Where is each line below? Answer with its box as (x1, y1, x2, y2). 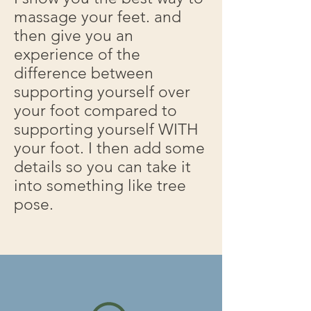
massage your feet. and (14, 8, 181, 26)
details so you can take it (14, 158, 191, 176)
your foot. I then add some (14, 139, 205, 158)
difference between (14, 64, 153, 83)
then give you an (14, 26, 133, 45)
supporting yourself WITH (14, 120, 199, 139)
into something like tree (14, 176, 186, 195)
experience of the (14, 45, 140, 64)
